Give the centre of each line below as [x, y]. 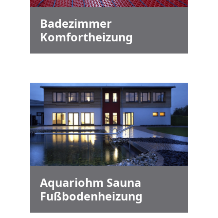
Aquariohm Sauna [91, 183]
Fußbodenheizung [91, 196]
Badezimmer [76, 24]
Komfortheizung [86, 37]
